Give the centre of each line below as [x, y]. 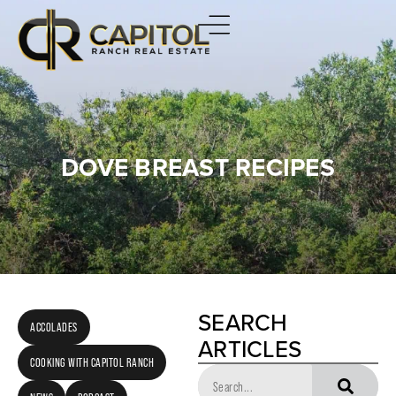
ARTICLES [250, 349]
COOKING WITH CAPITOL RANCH [92, 362]
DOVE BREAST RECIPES [198, 168]
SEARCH [243, 323]
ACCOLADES [54, 327]
